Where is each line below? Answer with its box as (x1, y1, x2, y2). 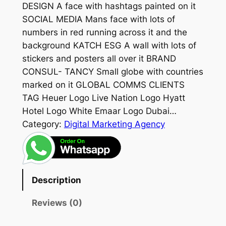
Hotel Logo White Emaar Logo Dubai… (22, 106, 177, 117)
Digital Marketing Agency (64, 119, 165, 130)
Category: (22, 119, 64, 130)
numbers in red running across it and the (22, 27, 187, 38)
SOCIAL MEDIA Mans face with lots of (22, 14, 175, 25)
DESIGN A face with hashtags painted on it (22, 1, 196, 12)
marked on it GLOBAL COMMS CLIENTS (22, 80, 185, 90)
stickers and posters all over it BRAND (22, 53, 176, 64)
